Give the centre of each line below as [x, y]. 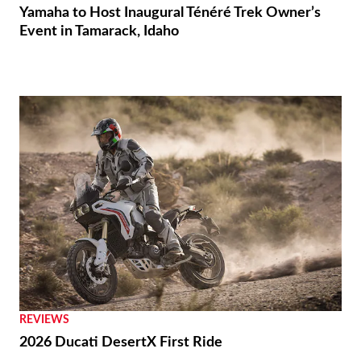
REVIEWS [44, 320]
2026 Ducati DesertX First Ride [121, 342]
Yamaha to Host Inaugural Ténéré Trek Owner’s [170, 12]
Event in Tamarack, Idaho [99, 31]
